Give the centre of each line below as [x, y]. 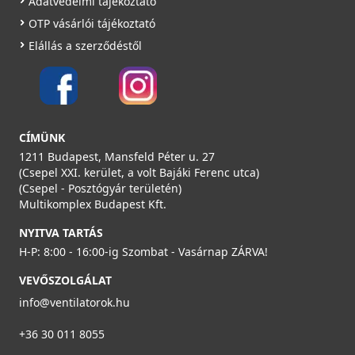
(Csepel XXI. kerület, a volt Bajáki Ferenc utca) [139, 172]
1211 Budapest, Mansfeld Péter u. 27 [117, 156]
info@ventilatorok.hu [74, 302]
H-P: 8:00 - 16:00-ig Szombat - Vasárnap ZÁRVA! [143, 251]
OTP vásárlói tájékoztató [92, 23]
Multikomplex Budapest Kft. [93, 204]
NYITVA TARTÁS [61, 232]
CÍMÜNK [42, 137]
